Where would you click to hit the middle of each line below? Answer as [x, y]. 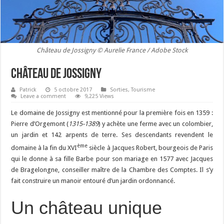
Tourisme [143, 89]
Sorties [119, 89]
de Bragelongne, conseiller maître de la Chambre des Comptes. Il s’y [112, 170]
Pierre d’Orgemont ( [40, 123]
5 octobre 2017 [73, 89]
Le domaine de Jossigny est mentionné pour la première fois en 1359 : [112, 112]
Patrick [28, 89]
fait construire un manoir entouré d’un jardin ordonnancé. [93, 181]
